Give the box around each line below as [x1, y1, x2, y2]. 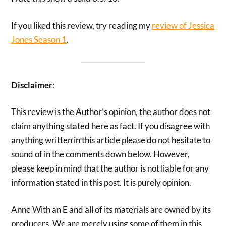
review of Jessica [152, 20, 215, 31]
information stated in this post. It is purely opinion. [11, 177, 192, 188]
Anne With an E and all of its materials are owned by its [11, 204, 211, 215]
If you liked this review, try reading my [11, 20, 152, 31]
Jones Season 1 [11, 34, 67, 45]
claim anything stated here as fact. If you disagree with [11, 121, 210, 132]
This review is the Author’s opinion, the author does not [11, 106, 211, 118]
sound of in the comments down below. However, [11, 149, 190, 160]
